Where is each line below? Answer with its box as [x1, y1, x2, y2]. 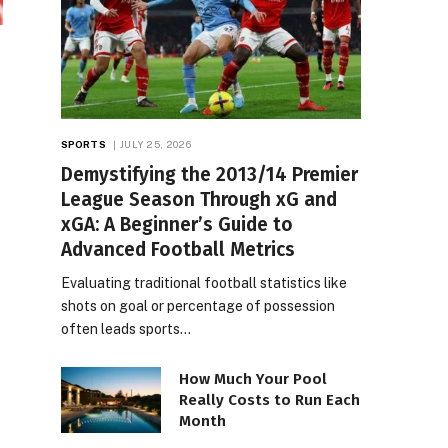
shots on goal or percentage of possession [61, 297, 335, 314]
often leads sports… [61, 320, 191, 337]
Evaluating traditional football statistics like [61, 274, 347, 291]
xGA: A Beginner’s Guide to [61, 212, 293, 236]
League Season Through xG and [61, 187, 337, 211]
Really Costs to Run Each [179, 390, 360, 409]
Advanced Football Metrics [61, 237, 295, 261]
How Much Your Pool [179, 369, 327, 388]
